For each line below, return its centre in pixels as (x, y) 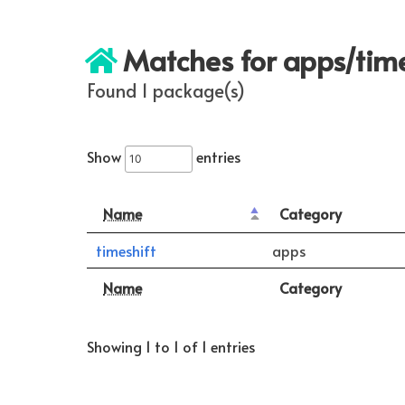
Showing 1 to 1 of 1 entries (171, 347)
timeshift (126, 250)
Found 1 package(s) (166, 90)
